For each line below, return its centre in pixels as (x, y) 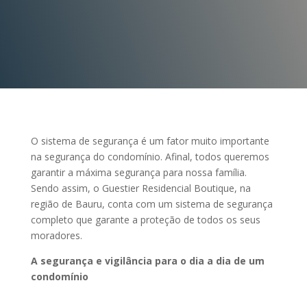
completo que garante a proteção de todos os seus (145, 219)
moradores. (56, 235)
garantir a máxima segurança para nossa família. (138, 172)
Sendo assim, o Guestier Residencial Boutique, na (140, 188)
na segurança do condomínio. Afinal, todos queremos (150, 156)
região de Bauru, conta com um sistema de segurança (151, 204)
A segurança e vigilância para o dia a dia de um (147, 260)
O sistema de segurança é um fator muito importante (150, 140)
